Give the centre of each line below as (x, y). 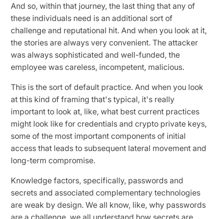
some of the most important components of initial (99, 136)
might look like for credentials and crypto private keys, (109, 123)
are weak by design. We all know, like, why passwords (109, 205)
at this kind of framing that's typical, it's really (93, 99)
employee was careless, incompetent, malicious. (99, 67)
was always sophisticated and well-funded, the (96, 55)
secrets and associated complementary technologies (106, 192)
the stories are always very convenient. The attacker (105, 42)
